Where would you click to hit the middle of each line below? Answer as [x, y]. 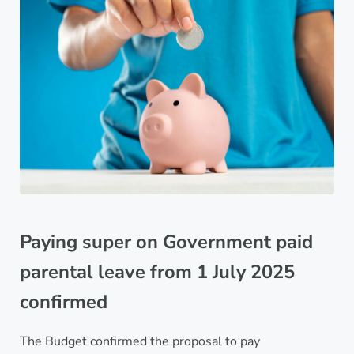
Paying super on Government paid [166, 241]
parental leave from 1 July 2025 [157, 271]
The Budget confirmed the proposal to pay [139, 342]
